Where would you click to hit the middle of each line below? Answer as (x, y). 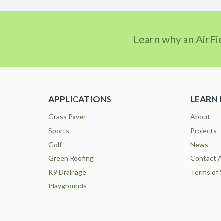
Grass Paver (67, 117)
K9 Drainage (67, 172)
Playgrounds (67, 186)
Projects (203, 131)
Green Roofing (71, 158)
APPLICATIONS (80, 99)
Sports (58, 131)
